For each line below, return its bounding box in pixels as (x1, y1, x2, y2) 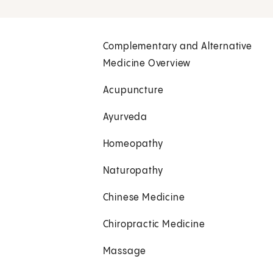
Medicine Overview (102, 58, 191, 69)
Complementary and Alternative (102, 41, 252, 52)
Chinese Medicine (102, 193, 185, 204)
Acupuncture (102, 85, 164, 96)
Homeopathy (102, 139, 163, 150)
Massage (102, 246, 147, 257)
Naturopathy (102, 166, 163, 177)
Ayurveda (102, 112, 148, 123)
